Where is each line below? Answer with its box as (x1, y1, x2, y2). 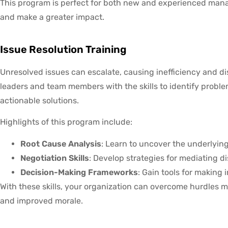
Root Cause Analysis (20, 138, 101, 149)
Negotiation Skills (20, 153, 89, 163)
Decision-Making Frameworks (20, 167, 138, 177)
